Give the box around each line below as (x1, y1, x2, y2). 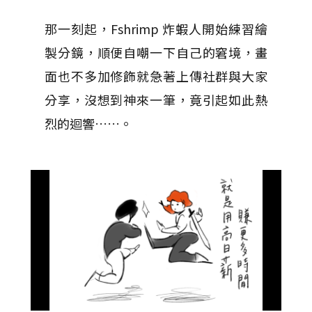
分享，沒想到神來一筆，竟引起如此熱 (45, 90, 267, 109)
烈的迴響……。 (45, 114, 132, 132)
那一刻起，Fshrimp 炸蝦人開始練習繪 (45, 19, 267, 38)
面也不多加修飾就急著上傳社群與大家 (45, 66, 267, 85)
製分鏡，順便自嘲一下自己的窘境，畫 (45, 42, 267, 61)
